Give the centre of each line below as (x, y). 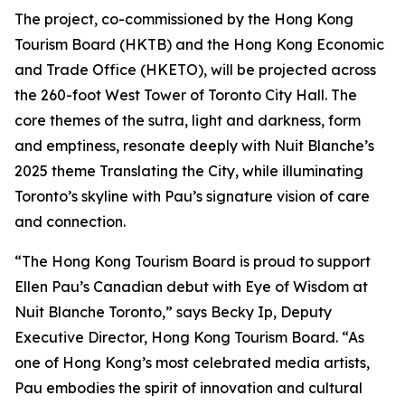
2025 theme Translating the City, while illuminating (189, 171)
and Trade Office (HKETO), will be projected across (195, 70)
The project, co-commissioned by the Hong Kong (184, 19)
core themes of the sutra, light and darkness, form (188, 120)
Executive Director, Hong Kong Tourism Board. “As (189, 337)
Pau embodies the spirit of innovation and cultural (188, 388)
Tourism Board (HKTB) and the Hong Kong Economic (199, 44)
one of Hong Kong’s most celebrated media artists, (192, 363)
